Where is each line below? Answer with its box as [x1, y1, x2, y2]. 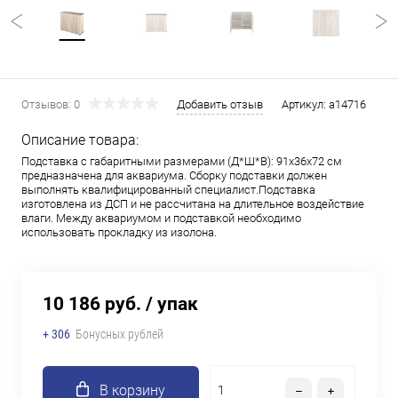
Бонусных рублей [76, 327, 163, 341]
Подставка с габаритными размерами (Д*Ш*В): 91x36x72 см [21, 155, 342, 168]
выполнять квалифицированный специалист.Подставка [21, 183, 315, 196]
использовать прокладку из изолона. [21, 226, 217, 239]
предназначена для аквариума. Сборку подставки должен [21, 169, 327, 182]
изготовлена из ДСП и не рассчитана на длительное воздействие [21, 197, 364, 211]
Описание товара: [21, 131, 139, 148]
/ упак [146, 293, 198, 314]
